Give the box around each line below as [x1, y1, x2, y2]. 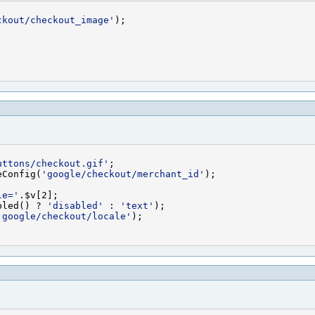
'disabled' [47, 200, 103, 211]
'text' [120, 200, 154, 211]
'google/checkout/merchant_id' [41, 168, 205, 179]
